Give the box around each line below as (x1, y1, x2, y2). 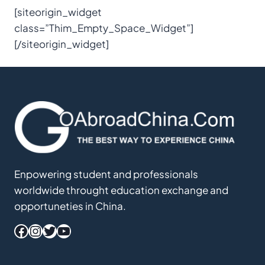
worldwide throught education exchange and (14, 183, 228, 196)
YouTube (56, 221, 115, 240)
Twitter (42, 221, 88, 240)
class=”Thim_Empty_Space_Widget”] (14, 21, 193, 34)
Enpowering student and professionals (14, 167, 198, 180)
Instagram (28, 221, 96, 240)
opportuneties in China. (14, 199, 126, 212)
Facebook (14, 221, 83, 240)
